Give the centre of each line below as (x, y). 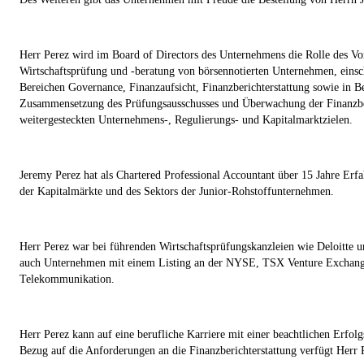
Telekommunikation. (67, 279)
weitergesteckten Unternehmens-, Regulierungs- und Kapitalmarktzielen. (186, 119)
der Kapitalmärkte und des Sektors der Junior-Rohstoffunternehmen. (177, 191)
